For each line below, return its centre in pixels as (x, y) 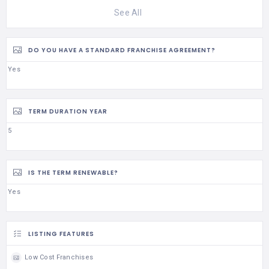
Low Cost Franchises (59, 258)
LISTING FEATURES (61, 234)
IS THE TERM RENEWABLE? (73, 172)
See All (128, 12)
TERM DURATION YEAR (68, 111)
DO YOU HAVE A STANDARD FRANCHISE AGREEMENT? (122, 50)
